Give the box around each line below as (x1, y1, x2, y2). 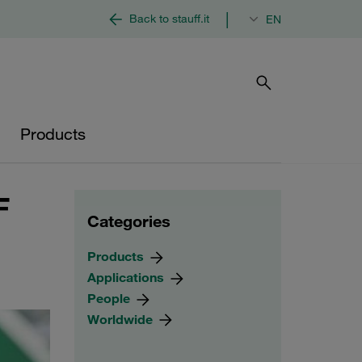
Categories (87, 211, 170, 231)
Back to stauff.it (129, 11, 209, 26)
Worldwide (87, 310, 156, 327)
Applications (87, 268, 167, 285)
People (87, 289, 133, 306)
